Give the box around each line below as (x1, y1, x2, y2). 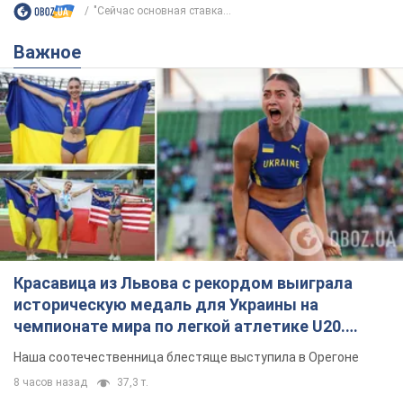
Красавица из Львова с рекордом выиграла (13, 273, 353, 293)
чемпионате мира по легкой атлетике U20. (13, 317, 345, 336)
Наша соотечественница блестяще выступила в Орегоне (13, 350, 359, 365)
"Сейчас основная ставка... (94, 4, 231, 18)
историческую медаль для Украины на (13, 295, 318, 315)
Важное (25, 40, 81, 63)
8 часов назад (13, 376, 87, 390)
